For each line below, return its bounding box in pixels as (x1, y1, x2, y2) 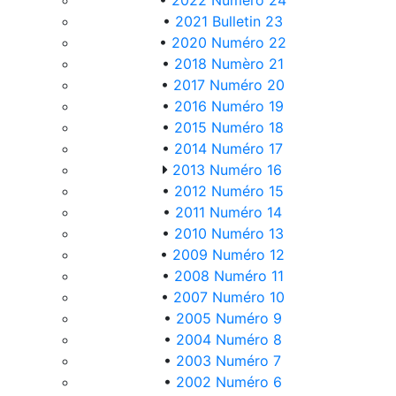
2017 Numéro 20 (173, 76, 285, 94)
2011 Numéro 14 (175, 203, 283, 221)
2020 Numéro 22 (171, 34, 286, 51)
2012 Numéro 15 (174, 182, 284, 200)
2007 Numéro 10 (173, 288, 285, 306)
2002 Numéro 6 (176, 373, 282, 391)
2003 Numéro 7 (176, 352, 282, 369)
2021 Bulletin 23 (175, 12, 283, 30)
